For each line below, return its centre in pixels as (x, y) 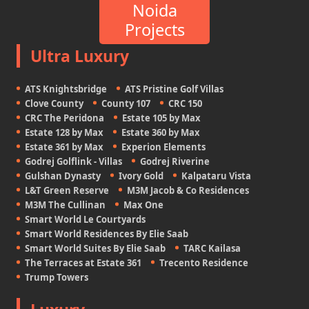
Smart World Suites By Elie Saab (95, 248)
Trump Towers (57, 277)
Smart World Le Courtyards (85, 219)
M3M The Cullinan (65, 205)
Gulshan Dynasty (63, 176)
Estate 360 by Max (161, 132)
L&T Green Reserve (67, 190)
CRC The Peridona (64, 118)
